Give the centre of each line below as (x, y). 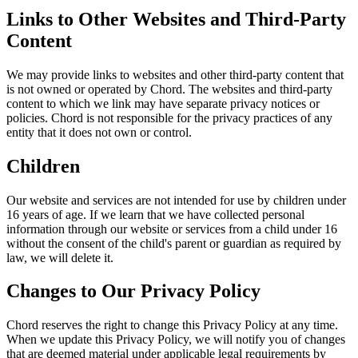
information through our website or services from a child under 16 (172, 229)
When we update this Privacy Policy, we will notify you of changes (176, 340)
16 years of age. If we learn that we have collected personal (155, 214)
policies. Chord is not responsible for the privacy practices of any (169, 117)
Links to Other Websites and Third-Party (176, 19)
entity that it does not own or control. (99, 132)
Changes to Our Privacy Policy (133, 291)
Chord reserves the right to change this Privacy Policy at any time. (172, 325)
